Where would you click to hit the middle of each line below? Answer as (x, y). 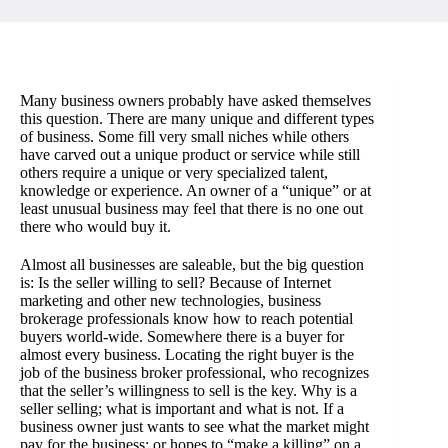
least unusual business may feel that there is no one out (191, 208)
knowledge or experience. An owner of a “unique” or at (195, 190)
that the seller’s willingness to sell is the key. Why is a (188, 390)
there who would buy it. (95, 226)
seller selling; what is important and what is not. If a (182, 408)
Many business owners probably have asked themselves (195, 100)
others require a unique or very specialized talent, (174, 172)
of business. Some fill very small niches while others (184, 136)
